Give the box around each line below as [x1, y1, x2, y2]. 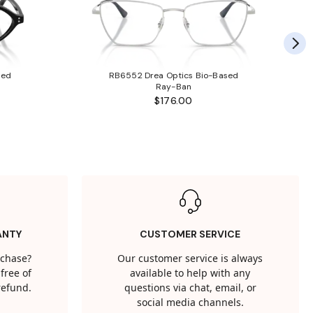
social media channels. [136, 296, 244, 311]
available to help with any [130, 266, 251, 282]
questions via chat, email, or [124, 281, 256, 296]
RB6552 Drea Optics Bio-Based [108, 69, 239, 81]
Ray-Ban [155, 80, 192, 92]
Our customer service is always [117, 252, 263, 267]
